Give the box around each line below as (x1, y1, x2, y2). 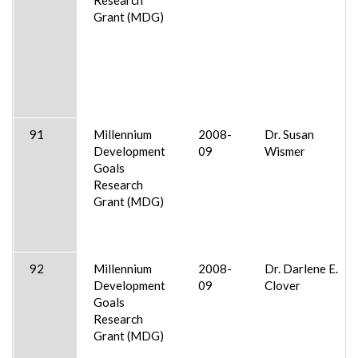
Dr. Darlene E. (265, 261, 338, 276)
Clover (265, 277, 300, 292)
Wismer (265, 143, 305, 158)
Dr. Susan (265, 126, 314, 141)
